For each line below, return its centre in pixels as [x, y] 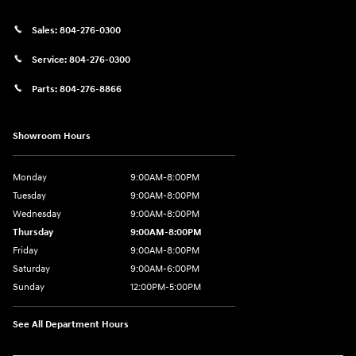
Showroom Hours [52, 136]
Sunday [29, 287]
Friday [25, 250]
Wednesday [37, 214]
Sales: [46, 30]
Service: [50, 60]
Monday [30, 177]
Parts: [46, 89]
